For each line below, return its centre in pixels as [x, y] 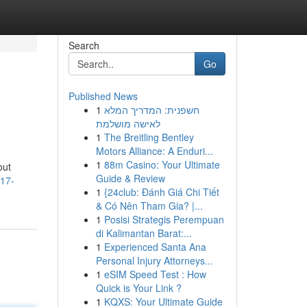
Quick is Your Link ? [138, 288]
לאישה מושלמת [128, 123]
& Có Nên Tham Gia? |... [149, 206]
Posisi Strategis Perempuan [164, 219]
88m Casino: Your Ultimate [162, 164]
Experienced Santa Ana [155, 247]
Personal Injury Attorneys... [154, 260]
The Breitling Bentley [149, 137]
